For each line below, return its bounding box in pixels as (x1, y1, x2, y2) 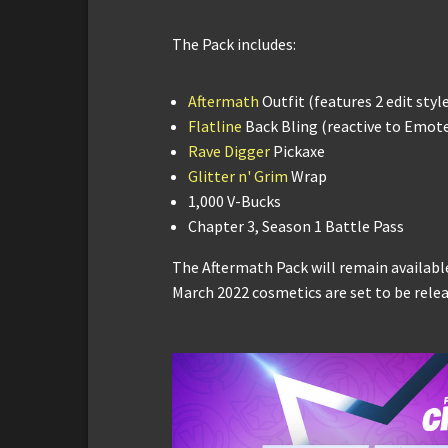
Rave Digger (188, 140, 270, 161)
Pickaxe (270, 140, 325, 161)
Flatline (188, 115, 242, 136)
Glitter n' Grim (188, 165, 288, 186)
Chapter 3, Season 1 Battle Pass (188, 215, 404, 236)
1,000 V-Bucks (188, 190, 281, 211)
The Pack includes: (172, 33, 296, 54)
